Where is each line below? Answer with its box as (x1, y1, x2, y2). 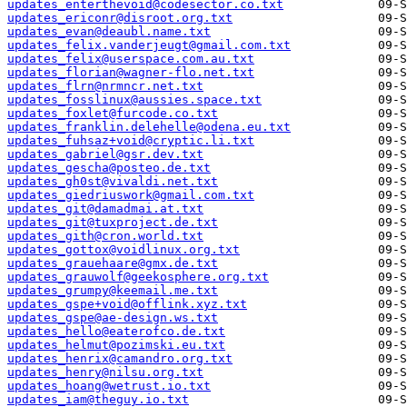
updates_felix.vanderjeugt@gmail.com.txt (7, 38, 291, 53)
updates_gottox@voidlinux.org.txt (7, 243, 240, 257)
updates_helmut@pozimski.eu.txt (7, 338, 225, 352)
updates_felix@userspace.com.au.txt (7, 52, 254, 66)
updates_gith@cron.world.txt (7, 229, 203, 243)
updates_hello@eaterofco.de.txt (7, 324, 225, 339)
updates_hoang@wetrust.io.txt (7, 379, 211, 393)
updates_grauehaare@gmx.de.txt (7, 256, 218, 271)
